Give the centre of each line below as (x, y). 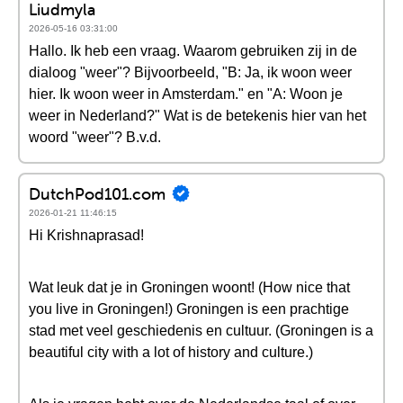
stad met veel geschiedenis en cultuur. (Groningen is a (201, 331)
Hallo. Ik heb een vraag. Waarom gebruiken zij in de (193, 51)
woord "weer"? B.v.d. (95, 137)
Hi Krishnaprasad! (86, 235)
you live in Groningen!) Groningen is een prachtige (189, 309)
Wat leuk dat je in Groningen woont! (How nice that (189, 287)
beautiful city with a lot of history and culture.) (171, 352)
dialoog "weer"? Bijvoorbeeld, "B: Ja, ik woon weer (190, 72)
